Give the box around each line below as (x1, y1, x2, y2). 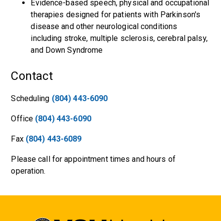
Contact (11, 69, 53, 83)
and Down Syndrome (31, 45, 103, 55)
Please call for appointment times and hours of (11, 154, 176, 164)
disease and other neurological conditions (31, 22, 178, 31)
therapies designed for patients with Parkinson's (31, 10, 201, 19)
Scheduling (11, 94, 52, 103)
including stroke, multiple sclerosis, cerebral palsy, (31, 34, 208, 43)
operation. (11, 166, 46, 176)
